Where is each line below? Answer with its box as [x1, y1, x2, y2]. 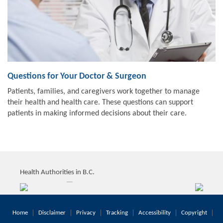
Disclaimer [38, 209, 66, 216]
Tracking [106, 209, 128, 216]
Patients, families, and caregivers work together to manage [7, 87, 200, 96]
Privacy [76, 209, 96, 216]
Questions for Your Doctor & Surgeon [7, 71, 146, 81]
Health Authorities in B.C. [20, 168, 95, 176]
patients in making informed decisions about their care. [7, 109, 187, 117]
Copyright [181, 209, 207, 216]
